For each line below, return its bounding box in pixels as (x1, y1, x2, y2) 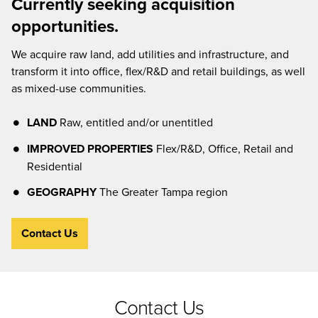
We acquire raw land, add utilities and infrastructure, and (11, 46, 289, 62)
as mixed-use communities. (11, 80, 146, 96)
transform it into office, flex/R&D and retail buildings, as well (11, 63, 305, 79)
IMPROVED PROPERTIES (26, 141, 153, 157)
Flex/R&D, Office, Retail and (153, 141, 293, 156)
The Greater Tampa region (96, 184, 228, 199)
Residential (26, 158, 82, 174)
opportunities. (11, 13, 119, 38)
